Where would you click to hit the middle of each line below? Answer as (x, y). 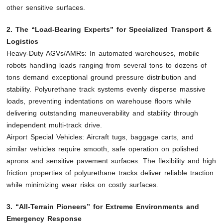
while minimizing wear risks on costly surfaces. (83, 184)
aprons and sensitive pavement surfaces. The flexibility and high (111, 161)
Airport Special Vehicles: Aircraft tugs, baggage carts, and (100, 137)
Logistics (23, 41)
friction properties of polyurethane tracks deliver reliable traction (110, 172)
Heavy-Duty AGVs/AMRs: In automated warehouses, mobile (103, 53)
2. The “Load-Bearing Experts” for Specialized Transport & (109, 29)
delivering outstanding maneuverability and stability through (103, 113)
